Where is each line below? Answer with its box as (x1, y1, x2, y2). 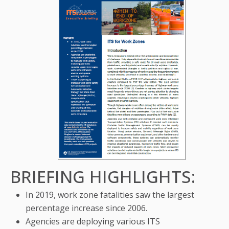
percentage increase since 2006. (26, 202, 147, 214)
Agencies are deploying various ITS (26, 216, 160, 227)
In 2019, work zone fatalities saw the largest (26, 189, 194, 201)
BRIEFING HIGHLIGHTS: (10, 165, 195, 189)
